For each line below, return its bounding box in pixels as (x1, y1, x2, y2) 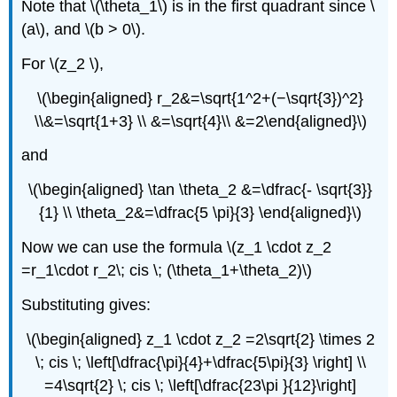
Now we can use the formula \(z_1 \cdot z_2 (21, 237, 332, 256)
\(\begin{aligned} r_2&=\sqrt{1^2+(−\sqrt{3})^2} (37, 89, 363, 107)
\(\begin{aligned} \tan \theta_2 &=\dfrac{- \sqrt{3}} (28, 181, 372, 199)
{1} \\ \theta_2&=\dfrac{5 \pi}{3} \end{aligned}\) (39, 204, 362, 222)
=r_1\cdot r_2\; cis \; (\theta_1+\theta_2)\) (21, 261, 313, 279)
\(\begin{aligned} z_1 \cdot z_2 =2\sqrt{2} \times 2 (26, 330, 375, 348)
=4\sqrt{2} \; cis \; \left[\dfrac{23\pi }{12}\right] (44, 376, 356, 394)
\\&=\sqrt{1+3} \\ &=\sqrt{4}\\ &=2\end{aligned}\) (34, 112, 367, 130)
